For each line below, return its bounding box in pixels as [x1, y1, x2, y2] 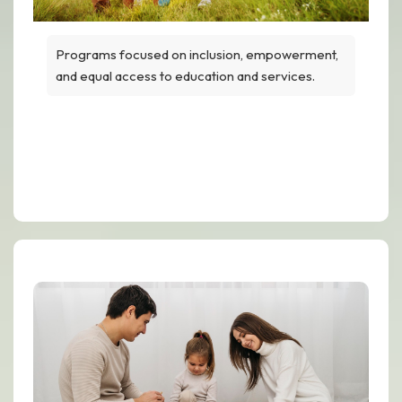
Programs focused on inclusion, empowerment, [56, 45, 338, 63]
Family [168, 153, 234, 179]
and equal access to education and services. [56, 66, 315, 84]
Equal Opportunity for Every [63, 127, 339, 153]
